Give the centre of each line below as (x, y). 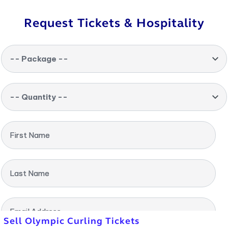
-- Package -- (39, 59)
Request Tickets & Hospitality (114, 23)
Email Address (35, 211)
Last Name (30, 173)
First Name (30, 135)
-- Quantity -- (39, 97)
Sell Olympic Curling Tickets (72, 221)
